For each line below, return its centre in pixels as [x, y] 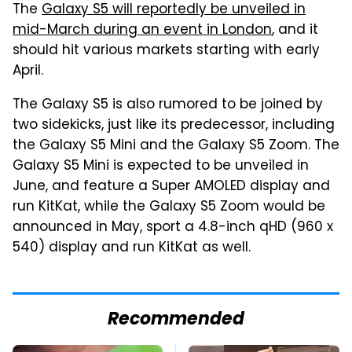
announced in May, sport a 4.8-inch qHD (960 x [173, 227]
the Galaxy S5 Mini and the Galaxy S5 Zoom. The [176, 146]
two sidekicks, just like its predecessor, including [174, 125]
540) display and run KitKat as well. [132, 248]
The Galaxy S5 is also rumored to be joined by [168, 105]
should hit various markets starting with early [166, 51]
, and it [295, 30]
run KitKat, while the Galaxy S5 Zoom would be [169, 207]
